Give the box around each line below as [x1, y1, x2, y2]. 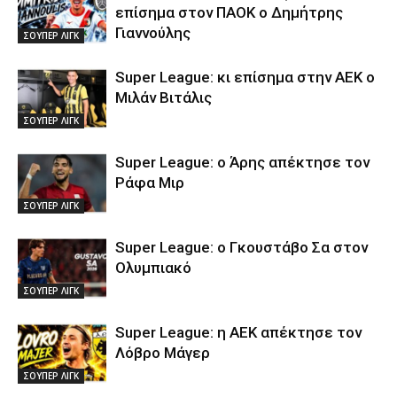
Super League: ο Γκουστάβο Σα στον [115, 238, 368, 257]
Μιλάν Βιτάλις [115, 89, 212, 107]
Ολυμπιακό [115, 259, 191, 277]
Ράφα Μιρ [115, 174, 184, 192]
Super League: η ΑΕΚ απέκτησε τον [115, 323, 362, 342]
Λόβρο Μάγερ [115, 344, 210, 362]
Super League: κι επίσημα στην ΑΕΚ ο [115, 68, 375, 87]
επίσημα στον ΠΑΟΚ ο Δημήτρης [115, 4, 343, 22]
